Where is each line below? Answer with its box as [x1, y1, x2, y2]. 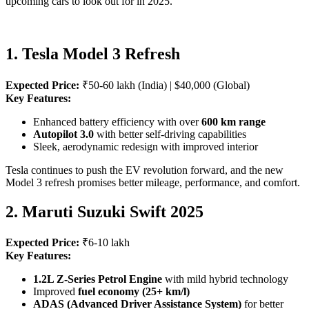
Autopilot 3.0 [33, 128, 94, 140]
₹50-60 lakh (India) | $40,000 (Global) [79, 79, 250, 91]
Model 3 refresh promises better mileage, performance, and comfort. [6, 176, 300, 188]
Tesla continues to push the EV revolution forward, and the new [6, 163, 283, 176]
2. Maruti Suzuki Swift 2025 [6, 202, 203, 221]
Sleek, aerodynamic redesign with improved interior [33, 140, 258, 152]
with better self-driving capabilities [94, 128, 246, 140]
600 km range [201, 115, 266, 128]
